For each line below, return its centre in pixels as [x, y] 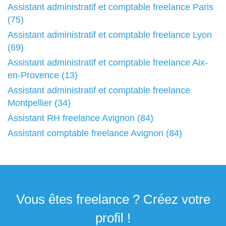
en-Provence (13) [43, 75]
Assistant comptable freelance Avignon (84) [95, 133]
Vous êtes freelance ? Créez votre [113, 199]
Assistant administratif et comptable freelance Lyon [110, 35]
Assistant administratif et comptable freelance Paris [110, 7]
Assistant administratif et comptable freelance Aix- [108, 63]
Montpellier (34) [39, 103]
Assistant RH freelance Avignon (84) [80, 118]
